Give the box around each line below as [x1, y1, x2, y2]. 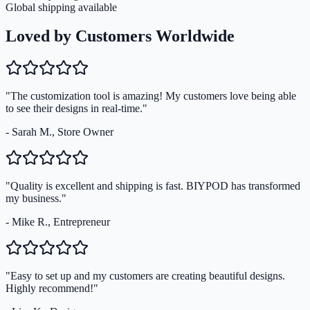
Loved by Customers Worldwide [6, 27, 235, 46]
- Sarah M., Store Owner [6, 126, 113, 138]
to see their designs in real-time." [6, 102, 147, 115]
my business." [6, 192, 66, 205]
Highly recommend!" [6, 282, 98, 295]
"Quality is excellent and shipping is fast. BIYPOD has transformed [6, 180, 300, 192]
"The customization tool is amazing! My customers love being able [6, 90, 296, 102]
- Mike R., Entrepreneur [6, 216, 110, 228]
